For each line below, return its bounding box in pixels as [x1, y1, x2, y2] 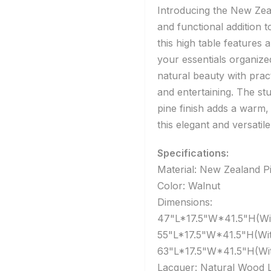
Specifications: [157, 147, 229, 160]
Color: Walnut [157, 180, 223, 192]
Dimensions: [157, 196, 212, 209]
